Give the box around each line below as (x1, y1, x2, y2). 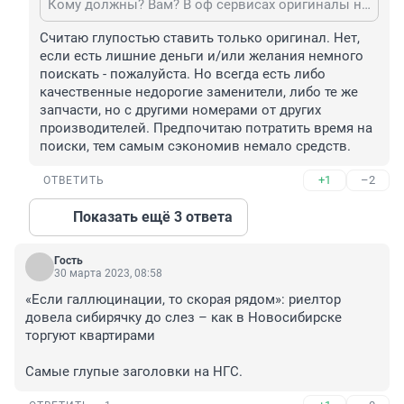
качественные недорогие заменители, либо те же (40, 84, 358, 101)
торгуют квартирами (25, 327, 155, 344)
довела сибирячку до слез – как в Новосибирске (25, 309, 342, 326)
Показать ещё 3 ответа (73, 208, 233, 226)
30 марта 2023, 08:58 (54, 267, 162, 280)
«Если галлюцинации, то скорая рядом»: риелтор (25, 291, 341, 308)
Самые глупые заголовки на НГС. (25, 363, 243, 381)
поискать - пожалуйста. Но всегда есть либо (40, 66, 326, 83)
